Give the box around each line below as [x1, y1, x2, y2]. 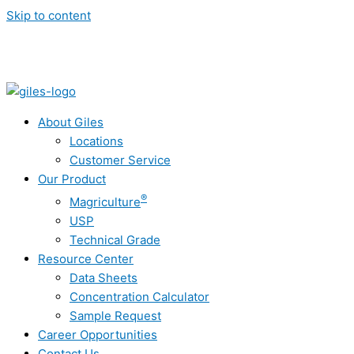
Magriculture [70, 194, 141, 209]
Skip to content [6, 8, 91, 23]
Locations [70, 134, 123, 149]
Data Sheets [70, 270, 137, 285]
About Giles [38, 115, 104, 130]
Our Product [38, 171, 106, 186]
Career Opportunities [38, 327, 157, 342]
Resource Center [38, 251, 134, 266]
